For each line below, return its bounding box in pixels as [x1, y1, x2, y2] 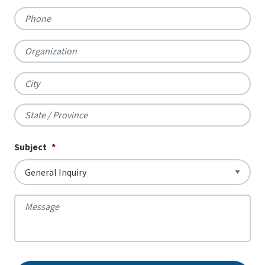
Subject [14, 140, 47, 153]
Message [14, 194, 53, 206]
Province [14, 168, 49, 180]
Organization [14, 39, 71, 51]
